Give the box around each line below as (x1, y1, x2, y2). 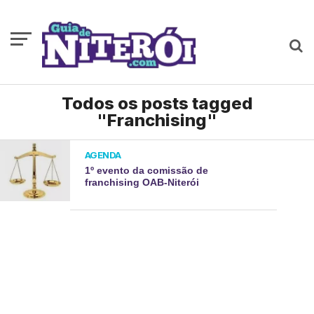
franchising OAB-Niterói (84, 177, 199, 188)
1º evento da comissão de (84, 165, 208, 176)
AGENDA (84, 149, 121, 161)
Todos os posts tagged (61, 93, 253, 114)
